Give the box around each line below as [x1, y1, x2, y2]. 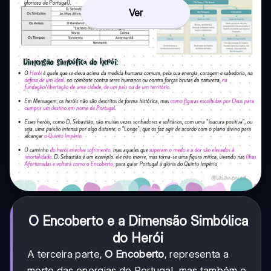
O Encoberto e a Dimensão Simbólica [28, 212, 248, 229]
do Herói [113, 229, 163, 246]
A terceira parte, [27, 247, 105, 260]
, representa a [164, 247, 229, 260]
